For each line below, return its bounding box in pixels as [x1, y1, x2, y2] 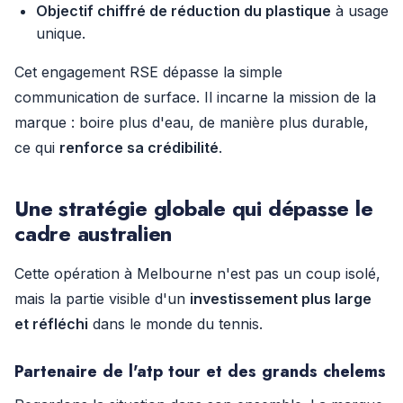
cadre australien [14, 218, 173, 249]
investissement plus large [190, 290, 372, 308]
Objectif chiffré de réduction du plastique [36, 2, 331, 20]
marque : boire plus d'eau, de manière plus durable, [14, 113, 369, 131]
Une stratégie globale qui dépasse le [14, 193, 373, 224]
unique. [36, 24, 85, 42]
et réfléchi [14, 315, 88, 333]
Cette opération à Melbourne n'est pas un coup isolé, [14, 264, 381, 282]
